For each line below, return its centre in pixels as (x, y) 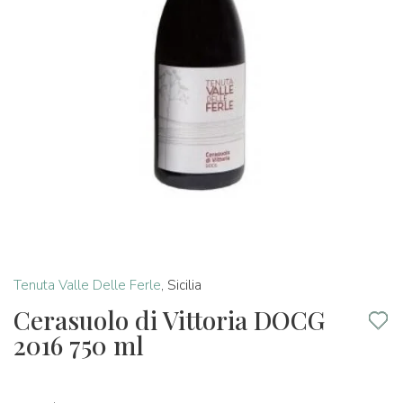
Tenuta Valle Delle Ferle (87, 285)
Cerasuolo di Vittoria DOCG (169, 320)
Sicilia (184, 285)
